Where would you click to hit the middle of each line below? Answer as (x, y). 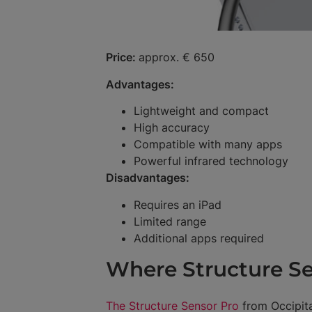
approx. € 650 (177, 57)
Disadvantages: (148, 178)
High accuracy (172, 128)
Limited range (170, 221)
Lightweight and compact (201, 111)
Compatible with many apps (208, 145)
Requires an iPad (178, 204)
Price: (122, 57)
